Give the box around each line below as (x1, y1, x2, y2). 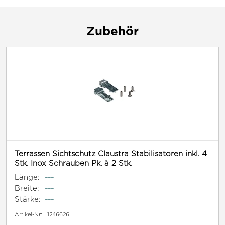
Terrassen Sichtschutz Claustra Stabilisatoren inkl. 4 (15, 150, 207, 158)
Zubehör (86, 24, 139, 38)
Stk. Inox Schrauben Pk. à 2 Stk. (15, 159, 132, 167)
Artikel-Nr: (15, 211, 42, 218)
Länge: (15, 173, 40, 181)
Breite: (15, 184, 39, 192)
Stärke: (15, 195, 41, 203)
